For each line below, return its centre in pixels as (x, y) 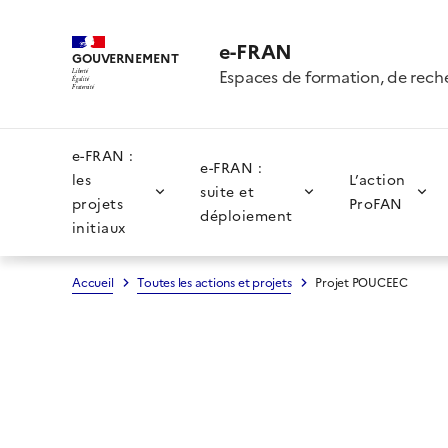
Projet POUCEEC (362, 282)
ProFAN (375, 204)
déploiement (246, 216)
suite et (227, 192)
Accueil (93, 282)
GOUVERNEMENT (125, 58)
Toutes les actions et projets (214, 282)
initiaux (99, 228)
